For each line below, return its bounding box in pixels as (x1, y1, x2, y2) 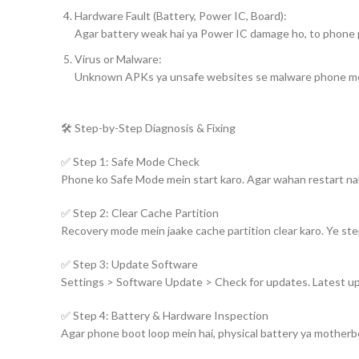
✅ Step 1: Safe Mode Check (61, 155, 200, 168)
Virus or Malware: (75, 52, 162, 66)
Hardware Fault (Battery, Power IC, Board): (75, 9, 287, 22)
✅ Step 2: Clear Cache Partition (61, 206, 219, 220)
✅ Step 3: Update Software (61, 257, 198, 271)
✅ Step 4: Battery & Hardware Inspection (61, 309, 268, 322)
